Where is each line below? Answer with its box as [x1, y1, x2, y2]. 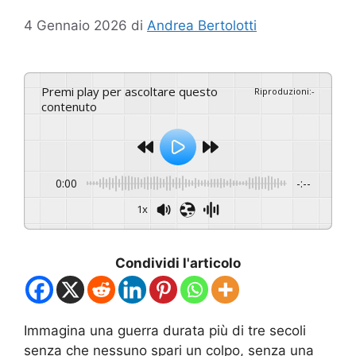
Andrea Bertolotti [147, 17, 257, 33]
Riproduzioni [254, 84, 309, 97]
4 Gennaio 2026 [24, 17, 127, 33]
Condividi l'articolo [115, 254, 241, 271]
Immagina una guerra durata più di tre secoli [24, 322, 306, 339]
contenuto [41, 98, 97, 114]
